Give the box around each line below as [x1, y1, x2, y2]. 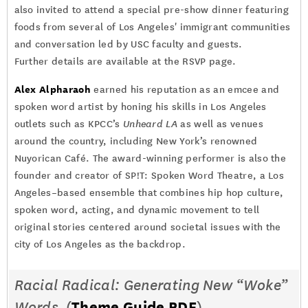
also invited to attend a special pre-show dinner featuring [14, 4, 289, 16]
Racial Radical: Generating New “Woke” [14, 276, 288, 294]
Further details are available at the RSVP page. [14, 56, 236, 67]
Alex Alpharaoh [14, 83, 91, 95]
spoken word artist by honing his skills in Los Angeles [14, 101, 267, 113]
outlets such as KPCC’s [14, 118, 123, 130]
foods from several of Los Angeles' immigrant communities [14, 21, 291, 33]
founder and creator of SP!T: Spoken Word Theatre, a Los [14, 170, 285, 181]
